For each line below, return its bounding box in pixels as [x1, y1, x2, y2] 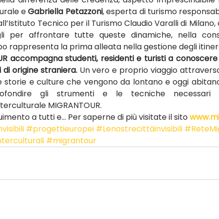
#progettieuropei [26, 123, 94, 134]
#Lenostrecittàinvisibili [96, 123, 182, 134]
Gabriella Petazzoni [28, 6, 103, 17]
